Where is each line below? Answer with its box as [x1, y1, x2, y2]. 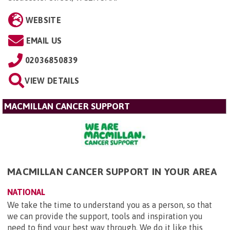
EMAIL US [26, 35, 62, 45]
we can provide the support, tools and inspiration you [7, 211, 203, 221]
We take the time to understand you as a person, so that [7, 200, 212, 209]
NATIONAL [7, 187, 45, 197]
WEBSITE [25, 15, 61, 25]
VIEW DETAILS [25, 75, 80, 85]
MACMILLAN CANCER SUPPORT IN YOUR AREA [7, 165, 217, 177]
